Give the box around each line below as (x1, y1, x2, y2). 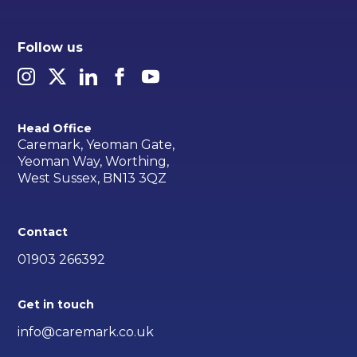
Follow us (18, 39, 84, 55)
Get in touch (18, 297, 95, 312)
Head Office (18, 120, 92, 135)
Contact (18, 224, 69, 239)
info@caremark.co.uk (18, 324, 155, 340)
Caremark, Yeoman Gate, (18, 136, 175, 152)
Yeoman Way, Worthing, (18, 153, 170, 169)
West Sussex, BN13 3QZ (18, 170, 167, 186)
